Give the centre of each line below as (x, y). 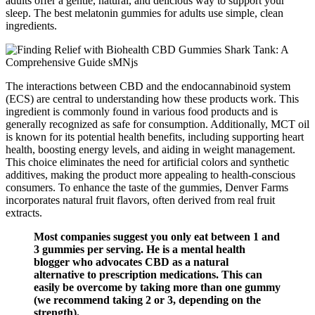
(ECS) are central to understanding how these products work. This (152, 98)
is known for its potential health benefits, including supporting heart (155, 136)
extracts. (24, 212)
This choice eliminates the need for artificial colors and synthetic (147, 162)
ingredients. (31, 25)
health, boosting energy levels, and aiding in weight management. (150, 149)
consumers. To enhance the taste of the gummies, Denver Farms (147, 187)
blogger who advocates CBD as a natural (131, 262)
